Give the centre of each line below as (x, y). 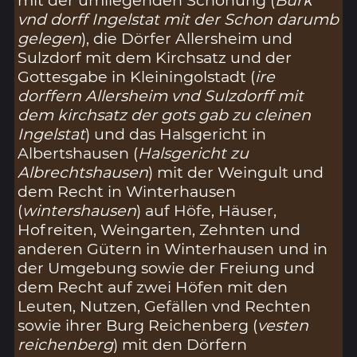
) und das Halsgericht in (176, 133)
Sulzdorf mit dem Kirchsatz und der (155, 57)
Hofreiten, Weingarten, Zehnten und (159, 229)
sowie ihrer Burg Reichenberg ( (138, 325)
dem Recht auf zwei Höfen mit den (153, 286)
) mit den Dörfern (180, 344)
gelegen (50, 38)
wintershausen (80, 210)
